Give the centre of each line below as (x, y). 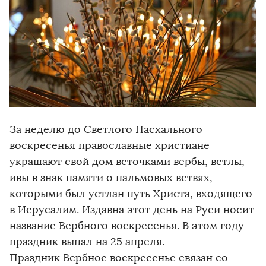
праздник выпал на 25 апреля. (87, 242)
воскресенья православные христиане (110, 146)
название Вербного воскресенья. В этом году (127, 226)
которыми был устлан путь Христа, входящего (131, 194)
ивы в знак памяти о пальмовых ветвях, (111, 178)
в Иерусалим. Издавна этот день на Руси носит (132, 210)
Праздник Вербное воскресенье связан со (119, 258)
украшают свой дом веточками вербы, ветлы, (127, 162)
